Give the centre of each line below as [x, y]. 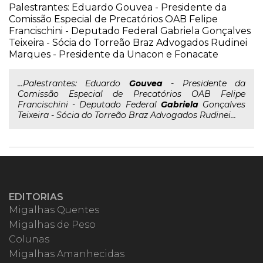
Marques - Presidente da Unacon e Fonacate [114, 54]
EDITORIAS [36, 197]
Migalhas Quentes [54, 210]
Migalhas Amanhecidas [67, 254]
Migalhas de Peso [52, 225]
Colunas [29, 239]
